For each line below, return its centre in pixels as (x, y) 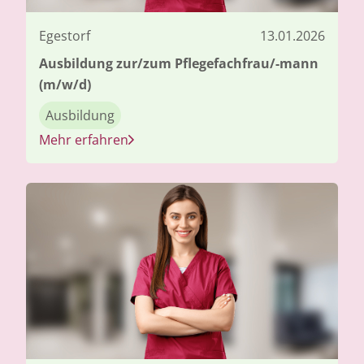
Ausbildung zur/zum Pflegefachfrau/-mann (179, 63)
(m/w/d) (65, 84)
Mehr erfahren (84, 139)
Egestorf (65, 35)
